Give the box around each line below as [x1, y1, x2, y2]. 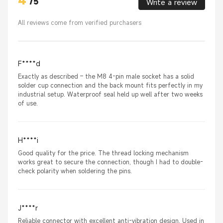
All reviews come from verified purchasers [18, 18, 141, 27]
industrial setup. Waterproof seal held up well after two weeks [18, 90, 203, 99]
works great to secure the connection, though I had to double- [18, 158, 203, 166]
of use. [18, 99, 38, 108]
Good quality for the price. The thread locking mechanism [18, 149, 189, 157]
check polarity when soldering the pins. [18, 167, 132, 175]
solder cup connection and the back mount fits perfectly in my [18, 81, 203, 90]
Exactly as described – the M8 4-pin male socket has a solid [18, 72, 194, 81]
